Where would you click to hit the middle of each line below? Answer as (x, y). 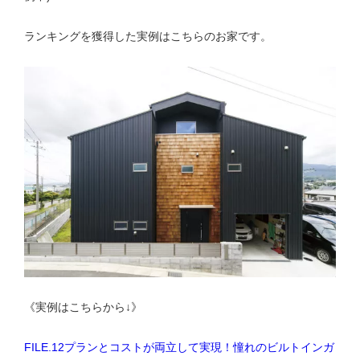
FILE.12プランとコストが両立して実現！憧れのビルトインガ (179, 348)
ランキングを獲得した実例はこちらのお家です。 (148, 36)
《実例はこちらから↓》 (83, 307)
